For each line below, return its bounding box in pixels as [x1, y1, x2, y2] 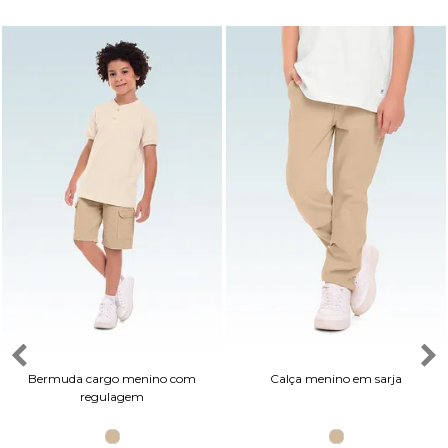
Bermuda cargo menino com [28, 371, 196, 387]
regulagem [80, 389, 144, 405]
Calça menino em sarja [270, 371, 402, 387]
